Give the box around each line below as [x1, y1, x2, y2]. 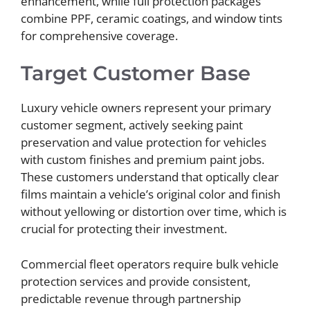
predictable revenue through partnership [21, 290, 241, 307]
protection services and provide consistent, [21, 273, 250, 289]
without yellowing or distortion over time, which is [21, 203, 286, 219]
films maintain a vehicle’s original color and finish [21, 186, 280, 202]
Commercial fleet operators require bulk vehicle [21, 255, 279, 272]
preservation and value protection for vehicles [21, 134, 266, 150]
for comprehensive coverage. [21, 27, 178, 44]
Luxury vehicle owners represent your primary [21, 100, 271, 116]
